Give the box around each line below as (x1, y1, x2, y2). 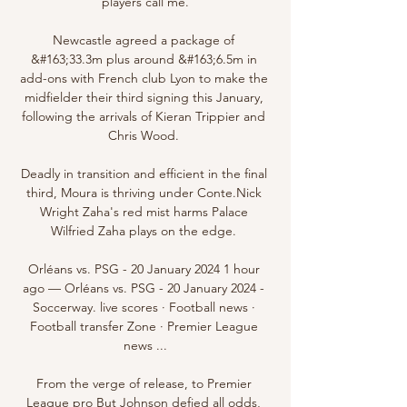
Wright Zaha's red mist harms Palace (39, 203, 248, 220)
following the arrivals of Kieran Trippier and (22, 107, 265, 124)
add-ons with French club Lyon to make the (19, 69, 268, 86)
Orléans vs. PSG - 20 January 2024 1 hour (27, 260, 260, 277)
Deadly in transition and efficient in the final (20, 164, 267, 182)
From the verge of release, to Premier (35, 374, 252, 392)
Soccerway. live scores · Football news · (32, 298, 255, 315)
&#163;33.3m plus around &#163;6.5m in (30, 50, 257, 67)
